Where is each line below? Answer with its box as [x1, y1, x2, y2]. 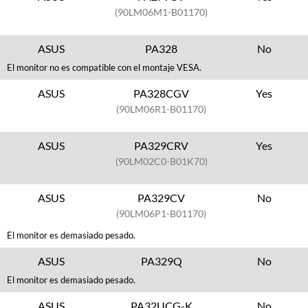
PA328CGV [133, 87, 190, 100]
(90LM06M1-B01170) [115, 6, 208, 18]
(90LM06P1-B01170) [116, 208, 207, 219]
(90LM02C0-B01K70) [115, 155, 208, 167]
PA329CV [137, 191, 186, 204]
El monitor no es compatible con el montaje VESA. [7, 62, 201, 73]
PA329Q [140, 254, 182, 267]
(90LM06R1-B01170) [116, 103, 207, 115]
